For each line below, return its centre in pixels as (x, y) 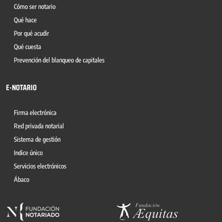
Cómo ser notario (35, 6)
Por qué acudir (31, 33)
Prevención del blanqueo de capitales (59, 60)
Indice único (28, 153)
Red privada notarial (39, 126)
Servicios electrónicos (40, 166)
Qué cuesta (28, 47)
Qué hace (25, 20)
